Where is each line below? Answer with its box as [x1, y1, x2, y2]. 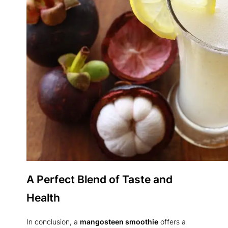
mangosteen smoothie [80, 217, 158, 226]
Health [26, 190, 60, 204]
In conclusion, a [26, 217, 80, 226]
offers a [158, 217, 186, 226]
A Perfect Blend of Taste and [26, 172, 173, 186]
